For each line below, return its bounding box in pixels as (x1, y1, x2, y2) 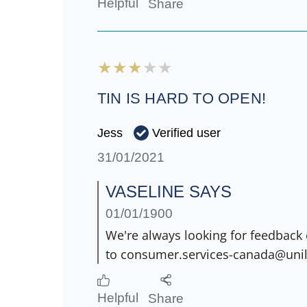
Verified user (152, 125, 221, 140)
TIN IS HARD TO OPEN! (97, 90, 266, 108)
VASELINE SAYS (106, 182, 232, 201)
